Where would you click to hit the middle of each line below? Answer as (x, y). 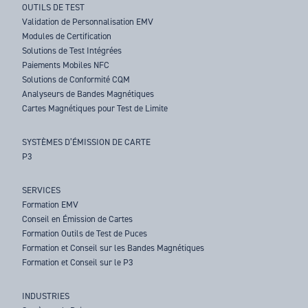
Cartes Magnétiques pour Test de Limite (95, 109)
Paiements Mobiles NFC (66, 65)
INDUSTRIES (46, 296)
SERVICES (42, 190)
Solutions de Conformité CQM (76, 80)
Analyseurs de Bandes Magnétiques (88, 94)
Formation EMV (51, 205)
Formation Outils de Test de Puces (85, 234)
